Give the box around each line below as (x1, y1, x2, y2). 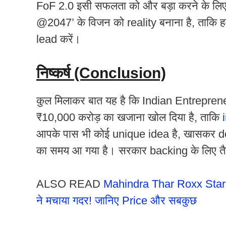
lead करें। (36, 32, 81, 45)
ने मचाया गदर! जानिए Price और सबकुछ (36, 194, 197, 207)
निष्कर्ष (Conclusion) (36, 64, 166, 81)
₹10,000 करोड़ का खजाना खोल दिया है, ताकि (36, 110, 222, 124)
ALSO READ (36, 177, 103, 190)
